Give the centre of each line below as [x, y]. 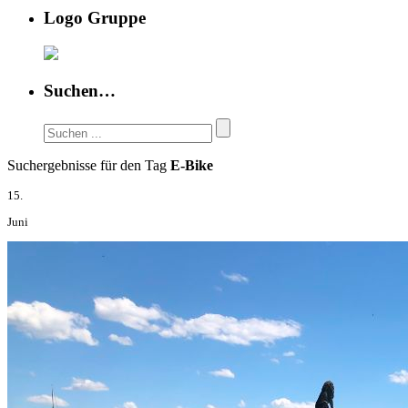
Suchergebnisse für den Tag [89, 165]
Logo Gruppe [95, 18]
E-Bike [192, 165]
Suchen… [80, 90]
